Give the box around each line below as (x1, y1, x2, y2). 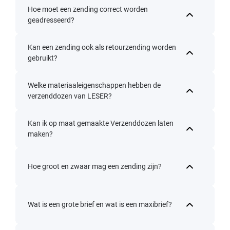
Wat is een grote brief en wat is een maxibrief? (28, 200, 172, 209)
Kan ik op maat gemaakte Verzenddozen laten (28, 119, 174, 127)
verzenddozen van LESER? (28, 91, 112, 100)
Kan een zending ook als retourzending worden (28, 43, 176, 51)
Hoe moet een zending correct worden (28, 5, 148, 13)
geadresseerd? (28, 15, 74, 24)
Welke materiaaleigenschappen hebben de (28, 81, 161, 89)
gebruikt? (28, 53, 57, 62)
